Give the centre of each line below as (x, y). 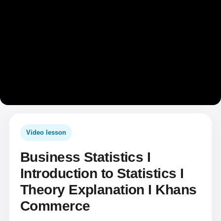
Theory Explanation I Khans (109, 190)
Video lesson (46, 132)
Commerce (55, 206)
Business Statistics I (86, 157)
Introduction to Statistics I (102, 173)
